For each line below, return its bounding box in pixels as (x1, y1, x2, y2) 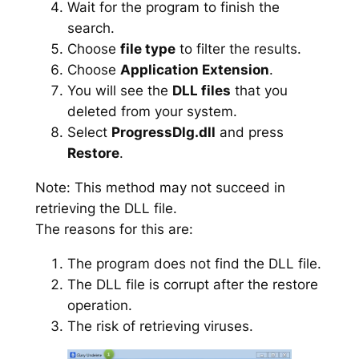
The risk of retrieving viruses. (67, 317, 253, 334)
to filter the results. (175, 40, 301, 57)
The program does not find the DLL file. (67, 255, 321, 272)
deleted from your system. (67, 103, 237, 119)
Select (67, 123, 111, 140)
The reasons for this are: (34, 220, 193, 237)
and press (215, 123, 284, 140)
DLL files (171, 82, 231, 99)
